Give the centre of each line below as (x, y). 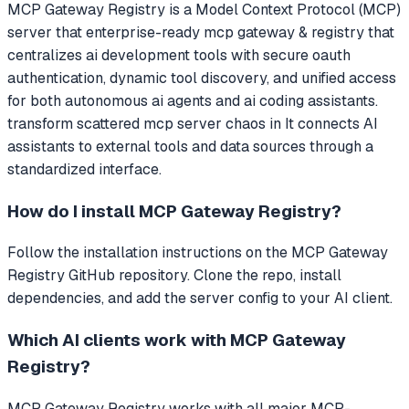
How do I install (73, 211)
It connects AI (330, 123)
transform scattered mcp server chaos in (144, 123)
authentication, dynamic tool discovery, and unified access (202, 78)
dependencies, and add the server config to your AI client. (200, 299)
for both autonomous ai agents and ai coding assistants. (193, 100)
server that (47, 32)
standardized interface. (84, 169)
